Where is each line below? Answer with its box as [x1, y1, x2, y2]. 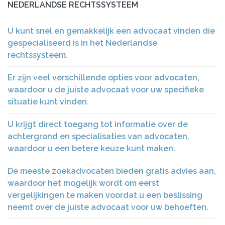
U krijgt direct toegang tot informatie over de [8, 120, 188, 129]
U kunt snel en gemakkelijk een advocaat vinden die [8, 26, 215, 36]
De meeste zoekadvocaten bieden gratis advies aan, [8, 166, 216, 176]
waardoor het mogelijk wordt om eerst [8, 178, 159, 188]
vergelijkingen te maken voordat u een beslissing [8, 190, 202, 200]
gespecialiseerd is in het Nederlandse [8, 38, 157, 48]
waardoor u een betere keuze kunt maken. [8, 144, 175, 153]
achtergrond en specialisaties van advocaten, [8, 132, 189, 141]
